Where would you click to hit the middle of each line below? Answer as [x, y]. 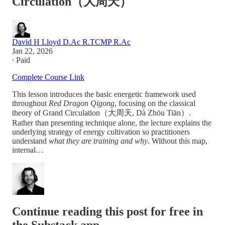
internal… [28, 150]
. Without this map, [178, 141]
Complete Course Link [48, 77]
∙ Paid [21, 60]
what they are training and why [98, 141]
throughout [30, 103]
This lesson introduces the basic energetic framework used [104, 94]
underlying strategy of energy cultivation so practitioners [101, 132]
